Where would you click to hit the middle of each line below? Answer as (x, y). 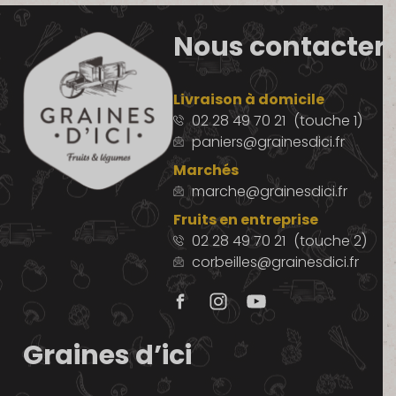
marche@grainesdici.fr (269, 191)
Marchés (206, 170)
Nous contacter (279, 46)
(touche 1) (326, 120)
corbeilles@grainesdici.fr (275, 262)
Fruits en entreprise (245, 219)
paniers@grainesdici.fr (268, 141)
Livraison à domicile (248, 99)
